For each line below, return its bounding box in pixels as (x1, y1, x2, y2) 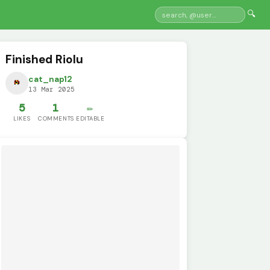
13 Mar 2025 (28, 85, 75, 94)
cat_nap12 (28, 74, 73, 85)
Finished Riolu (5, 51, 84, 67)
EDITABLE (75, 115, 105, 123)
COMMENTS (38, 115, 74, 123)
